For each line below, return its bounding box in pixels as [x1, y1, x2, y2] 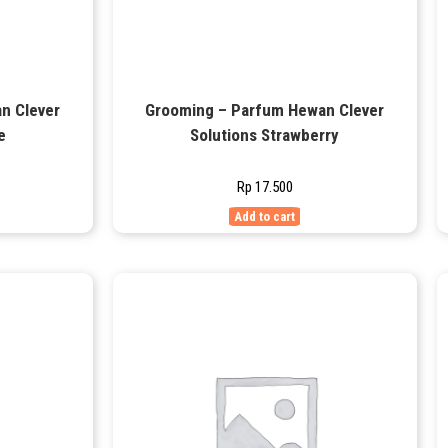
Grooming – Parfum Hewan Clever [145, 100, 385, 121]
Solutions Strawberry [190, 125, 340, 146]
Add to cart [234, 209, 296, 225]
